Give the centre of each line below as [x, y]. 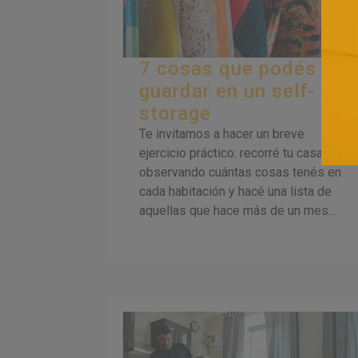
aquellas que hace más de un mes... [238, 211]
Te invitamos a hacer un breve [222, 134]
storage [175, 114]
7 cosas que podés [228, 69]
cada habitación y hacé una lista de [236, 192]
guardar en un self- [227, 91]
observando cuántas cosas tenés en [241, 173]
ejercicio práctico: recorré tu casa [231, 153]
